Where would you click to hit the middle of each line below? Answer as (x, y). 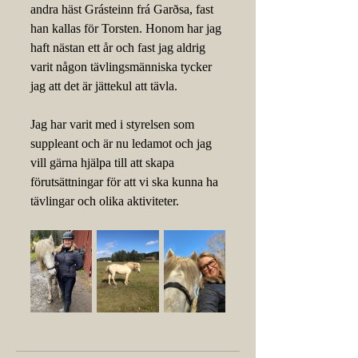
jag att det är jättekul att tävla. (104, 86)
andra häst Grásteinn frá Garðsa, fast (123, 9)
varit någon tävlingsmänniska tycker (123, 67)
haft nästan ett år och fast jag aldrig (119, 48)
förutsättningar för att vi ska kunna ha (126, 182)
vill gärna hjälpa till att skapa (104, 163)
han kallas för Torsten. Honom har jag (127, 28)
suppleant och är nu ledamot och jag (123, 143)
